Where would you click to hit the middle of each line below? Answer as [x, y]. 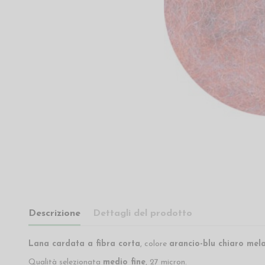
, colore [154, 244]
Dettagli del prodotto [142, 214]
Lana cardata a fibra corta [84, 244]
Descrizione [54, 214]
